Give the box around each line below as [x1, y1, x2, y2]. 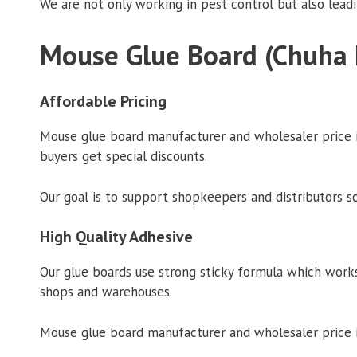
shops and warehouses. [40, 283, 172, 301]
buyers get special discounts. [40, 147, 207, 166]
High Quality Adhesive [40, 226, 193, 248]
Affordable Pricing [40, 91, 167, 112]
